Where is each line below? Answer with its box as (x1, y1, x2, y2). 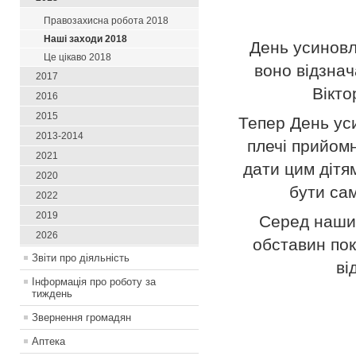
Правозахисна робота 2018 (44, 16, 168, 26)
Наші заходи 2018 (44, 34, 127, 44)
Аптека (32, 335, 65, 348)
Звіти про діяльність (32, 252, 130, 265)
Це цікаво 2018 (44, 52, 111, 63)
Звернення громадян (32, 311, 131, 324)
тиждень (32, 288, 72, 300)
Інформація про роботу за (32, 276, 156, 288)
